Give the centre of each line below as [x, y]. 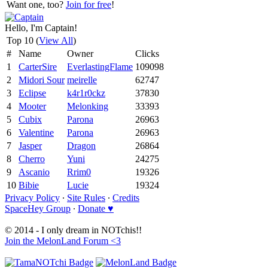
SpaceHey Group [38, 208]
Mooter [32, 106]
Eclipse [32, 93]
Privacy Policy [32, 197]
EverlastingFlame [100, 66]
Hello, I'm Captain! [41, 28]
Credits [126, 197]
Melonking [88, 106]
